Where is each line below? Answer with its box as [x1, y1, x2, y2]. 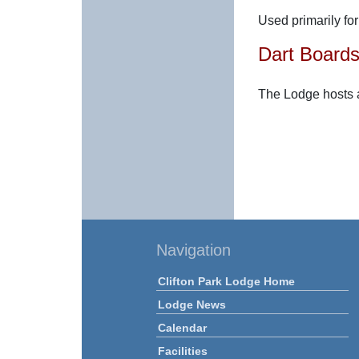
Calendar [158, 321, 207, 334]
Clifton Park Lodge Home [158, 275, 295, 288]
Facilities [158, 345, 208, 357]
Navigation [156, 241, 231, 259]
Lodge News [158, 298, 226, 311]
